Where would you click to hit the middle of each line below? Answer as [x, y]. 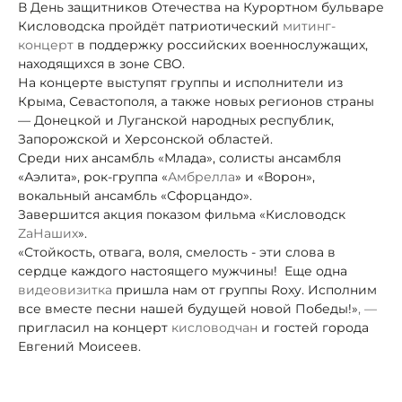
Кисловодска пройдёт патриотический [150, 26]
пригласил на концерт [95, 327]
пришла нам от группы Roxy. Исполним [245, 289]
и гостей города [313, 327]
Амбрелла [201, 176]
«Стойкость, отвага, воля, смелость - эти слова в [177, 252]
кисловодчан [214, 327]
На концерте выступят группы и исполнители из [180, 82]
